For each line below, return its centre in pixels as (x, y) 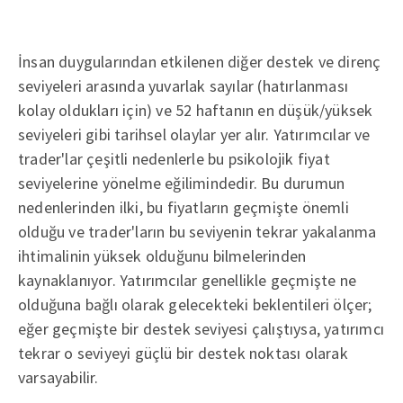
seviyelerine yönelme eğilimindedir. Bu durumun (182, 183)
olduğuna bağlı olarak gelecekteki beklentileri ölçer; (195, 304)
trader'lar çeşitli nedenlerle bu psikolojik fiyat (174, 158)
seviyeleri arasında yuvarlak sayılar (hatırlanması (184, 85)
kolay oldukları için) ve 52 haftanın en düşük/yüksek (196, 110)
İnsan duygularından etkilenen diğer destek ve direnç (200, 61)
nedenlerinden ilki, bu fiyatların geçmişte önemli (184, 207)
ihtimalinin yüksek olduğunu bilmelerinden (162, 255)
